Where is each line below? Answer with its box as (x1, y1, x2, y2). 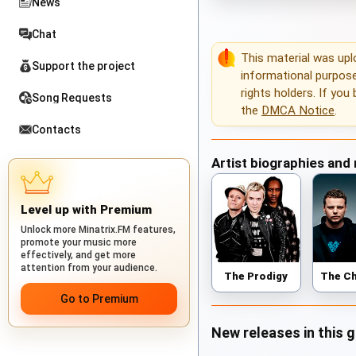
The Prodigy (224, 269, 288, 282)
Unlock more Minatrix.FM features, (21, 224, 176, 235)
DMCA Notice (261, 103, 335, 118)
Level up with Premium (21, 203, 152, 217)
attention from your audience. (21, 262, 157, 273)
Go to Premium (60, 292, 138, 305)
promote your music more (21, 237, 137, 248)
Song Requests (32, 91, 112, 104)
